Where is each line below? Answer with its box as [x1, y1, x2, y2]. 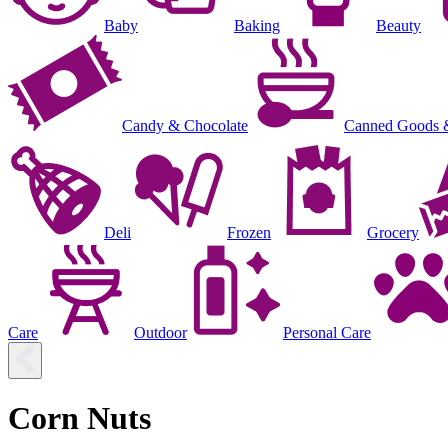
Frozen [227, 223, 271, 241]
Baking [234, 16, 280, 34]
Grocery [367, 223, 419, 241]
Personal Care [283, 323, 371, 341]
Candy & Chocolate [122, 116, 248, 134]
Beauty [376, 16, 421, 34]
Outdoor [134, 323, 187, 341]
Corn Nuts [8, 400, 151, 437]
